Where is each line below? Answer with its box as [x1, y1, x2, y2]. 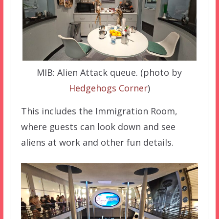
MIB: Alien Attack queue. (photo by [37, 66, 182, 78]
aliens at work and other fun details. [21, 136, 174, 148]
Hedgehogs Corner [68, 82, 148, 94]
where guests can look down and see [21, 120, 175, 132]
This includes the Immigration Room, [21, 105, 177, 117]
